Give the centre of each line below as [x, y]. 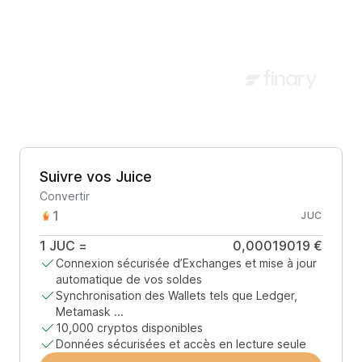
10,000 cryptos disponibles [129, 328]
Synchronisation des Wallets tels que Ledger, [177, 295]
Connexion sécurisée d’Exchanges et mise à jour [186, 263]
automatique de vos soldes [129, 279]
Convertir [65, 196]
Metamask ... [90, 311]
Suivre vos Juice [96, 177]
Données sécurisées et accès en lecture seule [181, 344]
